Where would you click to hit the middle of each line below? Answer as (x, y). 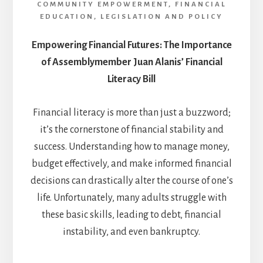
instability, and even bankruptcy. (131, 232)
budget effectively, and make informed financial (131, 164)
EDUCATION (67, 17)
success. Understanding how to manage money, (131, 147)
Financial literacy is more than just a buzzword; (131, 113)
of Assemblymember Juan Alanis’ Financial (131, 63)
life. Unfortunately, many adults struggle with (131, 198)
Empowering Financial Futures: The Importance (131, 45)
